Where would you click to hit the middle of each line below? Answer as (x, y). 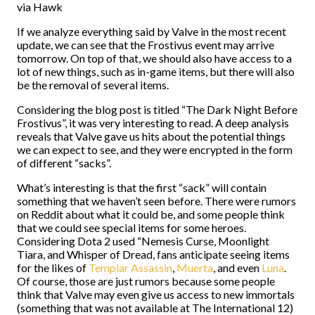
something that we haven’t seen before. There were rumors (156, 201)
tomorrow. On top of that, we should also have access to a (154, 58)
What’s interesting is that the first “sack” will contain (142, 187)
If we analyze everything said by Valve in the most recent (152, 31)
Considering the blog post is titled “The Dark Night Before (157, 109)
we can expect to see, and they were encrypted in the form (155, 149)
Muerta (195, 268)
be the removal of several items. (93, 85)
